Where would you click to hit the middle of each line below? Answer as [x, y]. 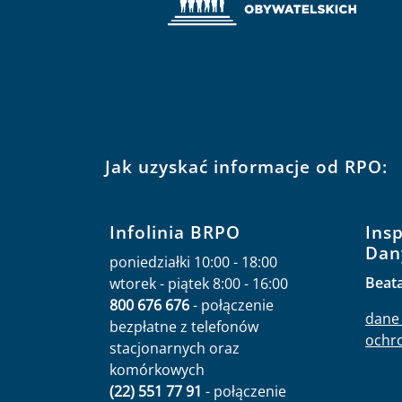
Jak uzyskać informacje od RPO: [246, 166]
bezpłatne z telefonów [184, 326]
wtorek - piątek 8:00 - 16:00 [199, 283]
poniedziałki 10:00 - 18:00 [193, 262]
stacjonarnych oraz [175, 348]
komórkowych [157, 369]
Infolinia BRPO [175, 232]
